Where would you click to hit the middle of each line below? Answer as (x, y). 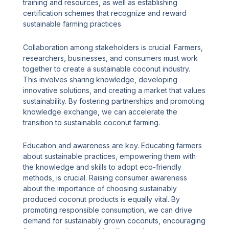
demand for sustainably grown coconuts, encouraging (114, 221)
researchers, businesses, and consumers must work (111, 58)
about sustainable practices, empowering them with (110, 156)
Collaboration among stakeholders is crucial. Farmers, (113, 47)
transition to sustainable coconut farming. (92, 122)
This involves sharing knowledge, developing (100, 79)
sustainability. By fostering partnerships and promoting (114, 101)
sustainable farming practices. (73, 24)
